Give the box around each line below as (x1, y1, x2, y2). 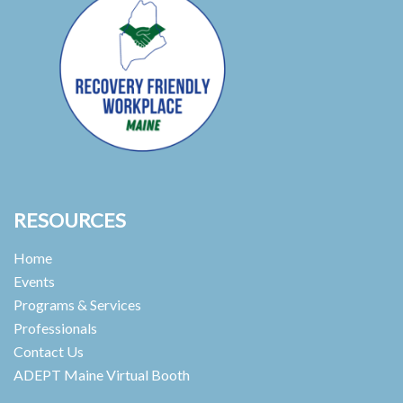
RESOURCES (13, 208, 126, 233)
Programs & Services (13, 296, 141, 314)
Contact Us (13, 343, 84, 361)
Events (13, 273, 55, 291)
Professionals (13, 319, 97, 337)
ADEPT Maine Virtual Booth (13, 366, 190, 384)
